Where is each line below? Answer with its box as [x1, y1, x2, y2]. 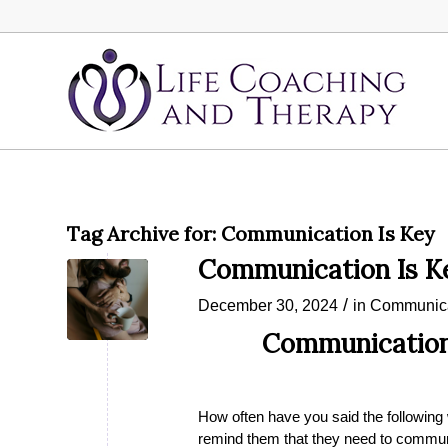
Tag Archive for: [67, 221, 221, 246]
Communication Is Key [221, 221, 435, 246]
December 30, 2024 [198, 296, 338, 314]
